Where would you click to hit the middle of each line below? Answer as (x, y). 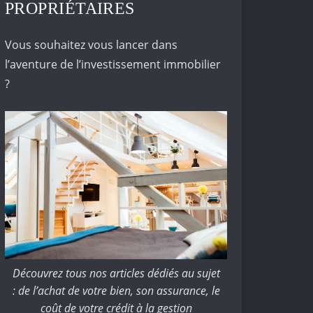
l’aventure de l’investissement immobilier (113, 64)
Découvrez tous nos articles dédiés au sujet (116, 273)
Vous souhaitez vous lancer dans (91, 45)
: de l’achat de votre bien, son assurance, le (116, 290)
